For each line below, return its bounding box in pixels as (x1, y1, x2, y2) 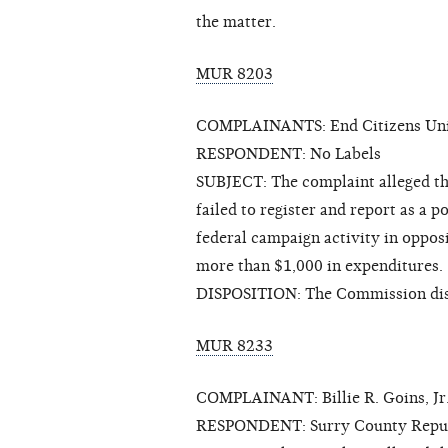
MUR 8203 (196, 65, 273, 84)
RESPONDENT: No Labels (196, 145, 381, 164)
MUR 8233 (196, 337, 273, 356)
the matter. (196, 13, 276, 32)
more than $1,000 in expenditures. (196, 257, 443, 276)
